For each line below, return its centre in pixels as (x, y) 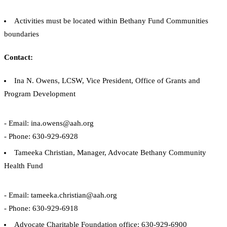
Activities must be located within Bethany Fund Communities (111, 21)
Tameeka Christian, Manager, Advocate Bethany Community (110, 152)
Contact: (18, 57)
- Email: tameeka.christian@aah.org (61, 195)
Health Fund (24, 165)
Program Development (40, 93)
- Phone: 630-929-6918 (41, 208)
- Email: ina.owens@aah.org (49, 123)
